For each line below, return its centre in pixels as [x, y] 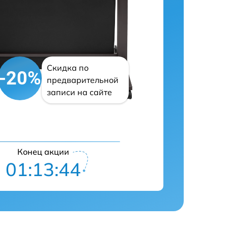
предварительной [83, 80]
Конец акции [43, 152]
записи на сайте [80, 92]
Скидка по [68, 68]
